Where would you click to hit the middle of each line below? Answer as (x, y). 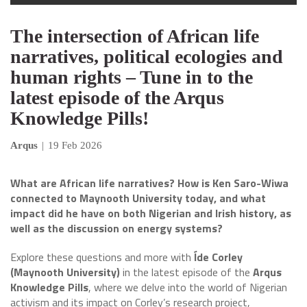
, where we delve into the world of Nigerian (188, 287)
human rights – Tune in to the (132, 77)
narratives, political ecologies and (147, 57)
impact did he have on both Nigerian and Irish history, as (151, 213)
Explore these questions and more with (102, 257)
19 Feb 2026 (75, 145)
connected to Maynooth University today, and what (138, 198)
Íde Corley (218, 257)
